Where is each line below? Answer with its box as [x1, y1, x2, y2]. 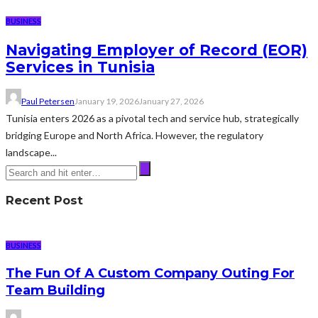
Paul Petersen [21, 95, 75, 106]
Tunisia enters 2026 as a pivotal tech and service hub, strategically [6, 111, 299, 124]
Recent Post [6, 193, 83, 208]
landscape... [6, 146, 57, 158]
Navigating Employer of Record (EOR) [6, 41, 307, 60]
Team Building [6, 283, 105, 299]
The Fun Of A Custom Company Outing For [6, 265, 295, 282]
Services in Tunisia [6, 58, 155, 77]
